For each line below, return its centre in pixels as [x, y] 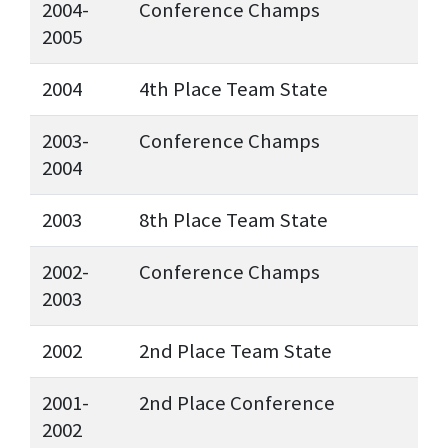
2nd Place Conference [237, 403]
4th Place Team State [233, 89]
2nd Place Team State [235, 351]
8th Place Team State [233, 220]
